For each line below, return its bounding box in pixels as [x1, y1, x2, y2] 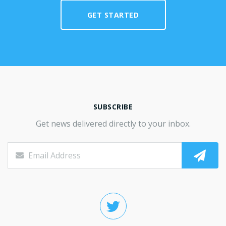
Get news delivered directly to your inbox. [35, 118, 191, 130]
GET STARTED [87, 10, 139, 20]
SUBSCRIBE [93, 102, 133, 112]
